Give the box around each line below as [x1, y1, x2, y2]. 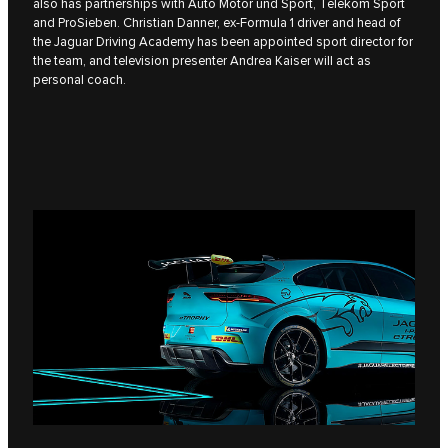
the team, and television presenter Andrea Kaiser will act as [33, 52, 371, 69]
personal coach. [33, 71, 126, 88]
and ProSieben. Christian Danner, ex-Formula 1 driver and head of [33, 14, 400, 31]
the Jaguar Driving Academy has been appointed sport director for [33, 33, 413, 50]
